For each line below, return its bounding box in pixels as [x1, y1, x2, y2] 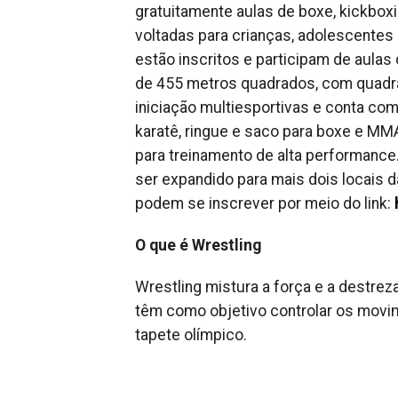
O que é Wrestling [135, 236, 261, 255]
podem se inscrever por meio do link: [135, 195, 394, 213]
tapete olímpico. [135, 326, 247, 345]
